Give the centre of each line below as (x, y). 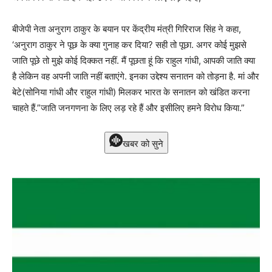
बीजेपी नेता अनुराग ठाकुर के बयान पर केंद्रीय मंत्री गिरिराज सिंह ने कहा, (127, 29)
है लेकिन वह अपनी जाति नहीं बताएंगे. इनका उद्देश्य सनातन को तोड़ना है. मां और (136, 76)
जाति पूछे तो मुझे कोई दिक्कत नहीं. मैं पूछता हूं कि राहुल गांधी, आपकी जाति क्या (134, 60)
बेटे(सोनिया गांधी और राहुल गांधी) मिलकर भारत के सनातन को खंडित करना (131, 92)
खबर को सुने (143, 144)
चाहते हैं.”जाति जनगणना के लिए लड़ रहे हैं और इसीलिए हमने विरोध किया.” (128, 108)
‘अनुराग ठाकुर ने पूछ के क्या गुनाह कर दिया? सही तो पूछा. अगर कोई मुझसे (129, 45)
